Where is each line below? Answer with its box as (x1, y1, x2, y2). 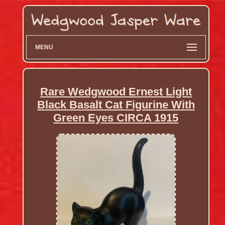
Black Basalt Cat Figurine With (37, 98, 195, 111)
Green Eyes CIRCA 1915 (53, 111, 179, 125)
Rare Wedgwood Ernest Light (40, 85, 192, 98)
